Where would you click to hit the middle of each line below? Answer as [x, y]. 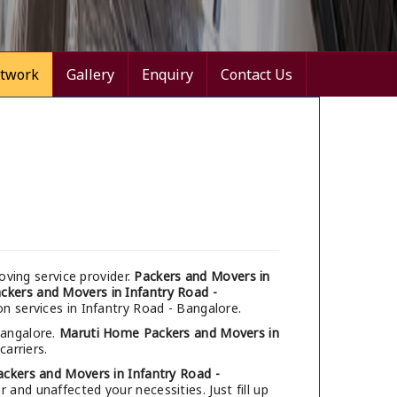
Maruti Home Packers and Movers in [169, 333]
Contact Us [257, 75]
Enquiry [167, 75]
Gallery [90, 75]
